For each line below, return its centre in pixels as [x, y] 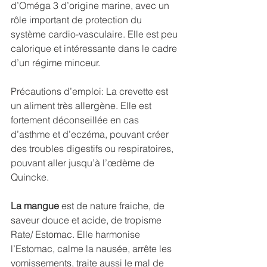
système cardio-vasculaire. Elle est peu [95, 34]
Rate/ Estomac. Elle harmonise [77, 234]
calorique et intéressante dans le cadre [95, 48]
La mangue [35, 205]
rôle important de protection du [77, 19]
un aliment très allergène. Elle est [82, 105]
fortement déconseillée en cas [76, 119]
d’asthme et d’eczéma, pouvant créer [91, 134]
